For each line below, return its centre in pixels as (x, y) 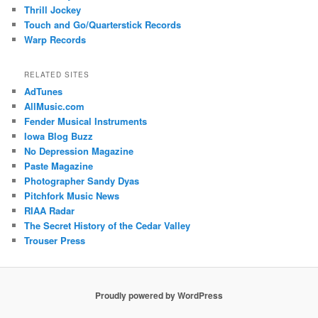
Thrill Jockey (53, 9)
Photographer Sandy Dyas (82, 181)
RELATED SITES (57, 75)
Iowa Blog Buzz (59, 136)
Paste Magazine (59, 166)
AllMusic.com (55, 106)
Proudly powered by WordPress (159, 296)
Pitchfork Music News (72, 196)
